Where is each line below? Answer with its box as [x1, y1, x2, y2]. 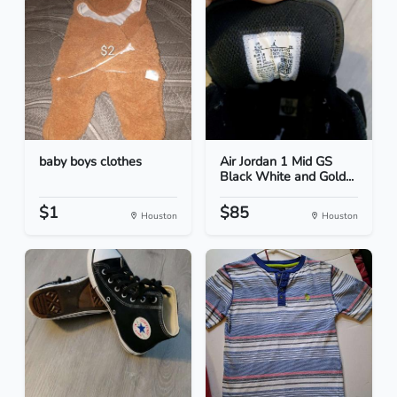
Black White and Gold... [220, 167, 354, 186]
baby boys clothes [39, 152, 142, 171]
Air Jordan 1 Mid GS [220, 152, 332, 171]
